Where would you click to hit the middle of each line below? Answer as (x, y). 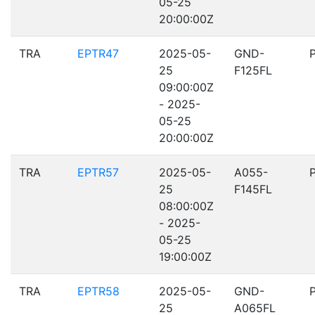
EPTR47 (98, 53)
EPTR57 (98, 172)
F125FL (253, 70)
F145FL (253, 189)
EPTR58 (98, 291)
